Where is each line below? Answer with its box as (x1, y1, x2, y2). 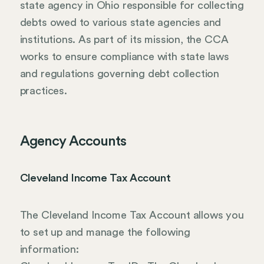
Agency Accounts (19, 134, 127, 148)
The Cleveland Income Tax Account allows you (19, 209, 244, 220)
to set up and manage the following (19, 226, 190, 237)
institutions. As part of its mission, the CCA (19, 34, 229, 45)
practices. (19, 85, 67, 96)
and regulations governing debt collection (19, 68, 220, 79)
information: (19, 243, 79, 255)
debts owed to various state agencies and (19, 16, 222, 28)
